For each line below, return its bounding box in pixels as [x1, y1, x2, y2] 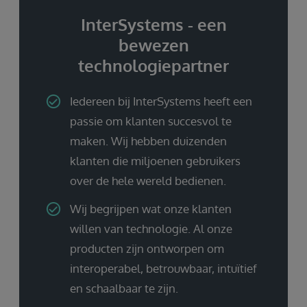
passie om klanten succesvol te [70, 113, 232, 128]
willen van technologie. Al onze [70, 221, 232, 236]
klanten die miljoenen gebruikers [70, 153, 241, 168]
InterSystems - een [80, 13, 227, 35]
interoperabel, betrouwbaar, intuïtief [70, 260, 257, 275]
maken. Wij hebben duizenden [70, 133, 227, 148]
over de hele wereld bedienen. [70, 173, 226, 188]
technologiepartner [78, 54, 229, 76]
